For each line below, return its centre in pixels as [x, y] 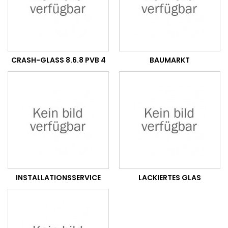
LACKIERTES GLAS [170, 178]
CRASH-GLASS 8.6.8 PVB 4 [58, 60]
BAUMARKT [170, 60]
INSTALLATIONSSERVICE [58, 178]
